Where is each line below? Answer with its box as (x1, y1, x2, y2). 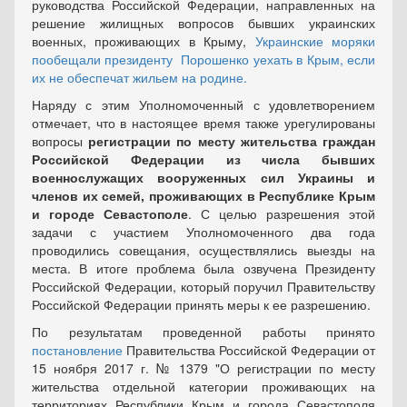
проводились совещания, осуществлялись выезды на (32, 241, 375, 259)
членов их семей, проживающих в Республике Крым (32, 186, 375, 204)
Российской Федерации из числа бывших (32, 150, 375, 168)
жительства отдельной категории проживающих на (32, 377, 375, 395)
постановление (32, 341, 123, 359)
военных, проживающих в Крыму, (32, 32, 255, 50)
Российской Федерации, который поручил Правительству (32, 277, 375, 295)
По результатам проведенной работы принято (32, 323, 375, 341)
